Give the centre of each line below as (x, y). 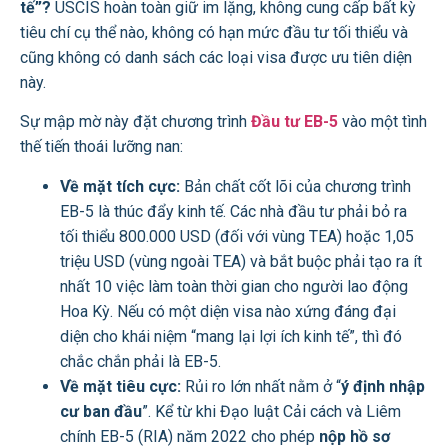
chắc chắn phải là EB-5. (140, 361)
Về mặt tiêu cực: (120, 386)
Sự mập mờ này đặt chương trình (135, 122)
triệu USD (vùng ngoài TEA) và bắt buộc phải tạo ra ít (241, 261)
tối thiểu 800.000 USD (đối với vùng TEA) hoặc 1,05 (237, 236)
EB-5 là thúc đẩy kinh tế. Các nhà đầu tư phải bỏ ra (233, 211)
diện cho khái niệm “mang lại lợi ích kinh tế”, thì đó (231, 336)
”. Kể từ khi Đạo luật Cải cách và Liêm (271, 411)
